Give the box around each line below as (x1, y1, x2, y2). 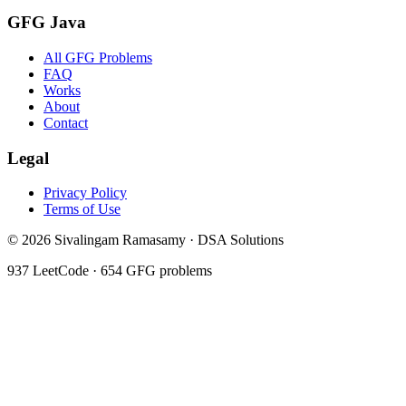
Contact (43, 114, 88, 130)
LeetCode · (29, 263, 101, 279)
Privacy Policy (43, 185, 127, 201)
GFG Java (7, 13, 86, 33)
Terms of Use (43, 201, 121, 217)
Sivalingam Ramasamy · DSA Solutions (51, 232, 284, 248)
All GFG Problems (43, 49, 152, 65)
